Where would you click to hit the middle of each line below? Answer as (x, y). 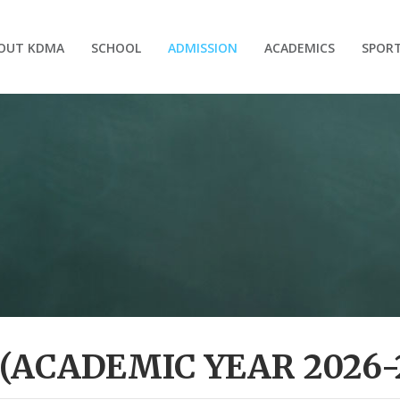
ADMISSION (203, 47)
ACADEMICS (300, 47)
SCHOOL (116, 47)
